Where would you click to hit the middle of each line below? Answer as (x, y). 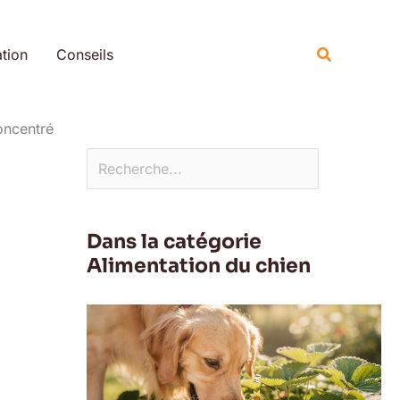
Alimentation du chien (198, 265)
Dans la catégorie (174, 241)
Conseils (84, 54)
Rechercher (123, 13)
